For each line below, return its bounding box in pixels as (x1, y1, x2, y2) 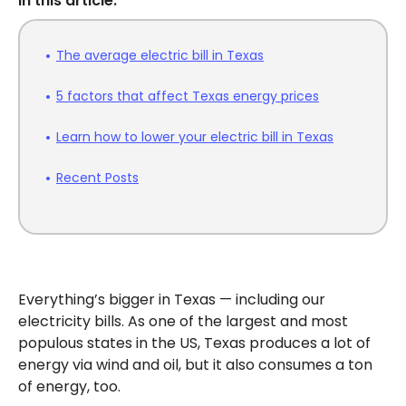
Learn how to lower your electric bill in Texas (56, 128, 333, 146)
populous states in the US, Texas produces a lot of (18, 333, 371, 353)
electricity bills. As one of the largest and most (18, 311, 348, 332)
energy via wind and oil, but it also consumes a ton (18, 354, 372, 375)
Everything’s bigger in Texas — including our (18, 289, 325, 310)
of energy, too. (18, 376, 124, 397)
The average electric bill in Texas (56, 46, 264, 64)
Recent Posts (56, 169, 139, 187)
